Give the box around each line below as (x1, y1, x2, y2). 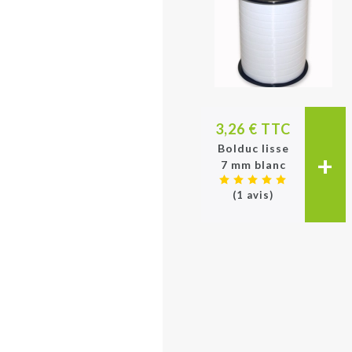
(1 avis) (233, 189, 273, 201)
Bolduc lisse (217, 141, 289, 155)
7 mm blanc (220, 158, 286, 171)
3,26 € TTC (215, 120, 291, 137)
